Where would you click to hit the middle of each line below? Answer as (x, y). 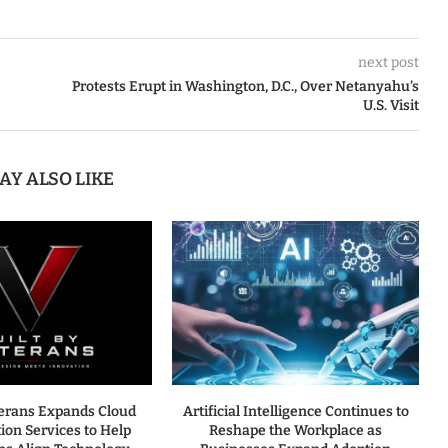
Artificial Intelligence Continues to (295, 412)
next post (388, 62)
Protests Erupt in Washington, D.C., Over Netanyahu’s (245, 86)
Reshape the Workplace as (296, 431)
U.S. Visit (390, 105)
